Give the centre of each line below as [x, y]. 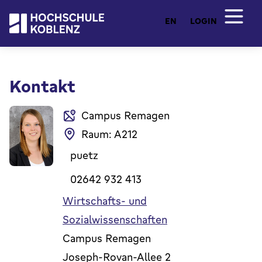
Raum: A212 [109, 134]
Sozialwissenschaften [115, 220]
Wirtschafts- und [105, 201]
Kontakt [42, 86]
